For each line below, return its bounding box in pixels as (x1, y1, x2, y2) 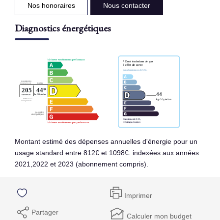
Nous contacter (103, 1, 150, 9)
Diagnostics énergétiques (15, 21, 111, 34)
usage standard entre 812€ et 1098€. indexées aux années (15, 148, 199, 157)
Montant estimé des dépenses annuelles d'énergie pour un (15, 137, 197, 145)
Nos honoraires (27, 1, 75, 9)
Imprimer (124, 192, 152, 199)
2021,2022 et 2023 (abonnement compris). (15, 160, 148, 168)
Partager (31, 208, 58, 216)
